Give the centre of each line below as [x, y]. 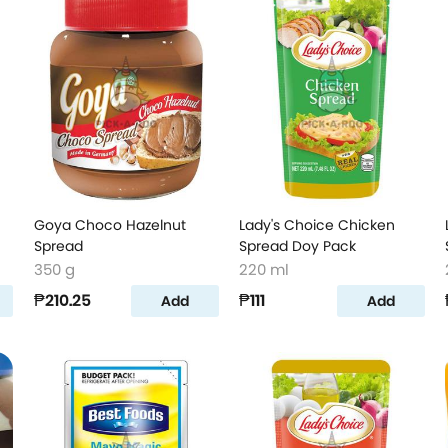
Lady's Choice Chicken [317, 225]
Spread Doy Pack [298, 246]
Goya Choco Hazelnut [109, 225]
